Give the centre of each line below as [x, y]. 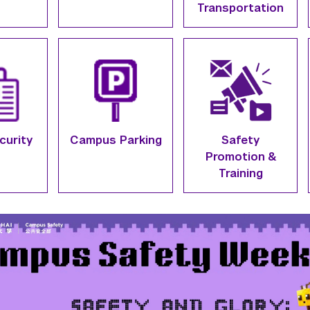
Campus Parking [116, 140]
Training [240, 173]
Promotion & [240, 157]
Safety [241, 140]
